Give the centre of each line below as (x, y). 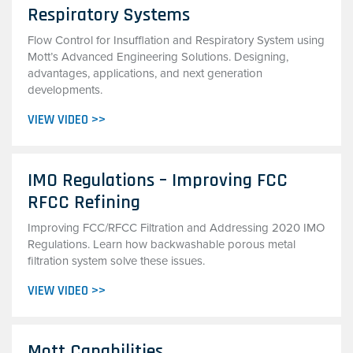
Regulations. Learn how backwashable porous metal (162, 244)
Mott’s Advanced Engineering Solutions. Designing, (158, 57)
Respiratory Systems (109, 15)
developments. (65, 90)
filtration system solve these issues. (119, 261)
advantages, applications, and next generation (145, 73)
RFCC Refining (84, 203)
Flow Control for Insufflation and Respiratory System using (176, 40)
